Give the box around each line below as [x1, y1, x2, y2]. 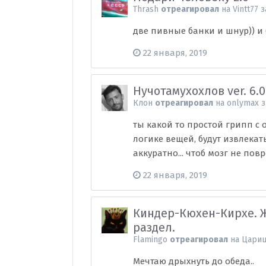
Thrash [133, 4, 159, 14]
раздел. [133, 220, 176, 235]
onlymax [227, 98, 259, 108]
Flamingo [133, 235, 168, 245]
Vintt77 [233, 4, 259, 14]
